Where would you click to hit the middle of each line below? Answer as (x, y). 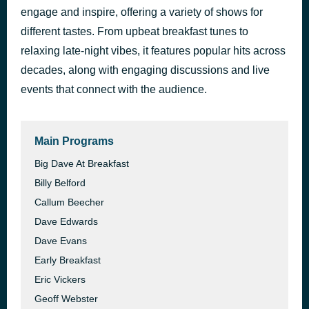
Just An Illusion (90, 19)
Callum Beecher (69, 202)
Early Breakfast (68, 260)
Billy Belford (60, 183)
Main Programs (74, 141)
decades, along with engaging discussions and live (145, 70)
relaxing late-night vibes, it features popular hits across (153, 51)
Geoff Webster (66, 299)
